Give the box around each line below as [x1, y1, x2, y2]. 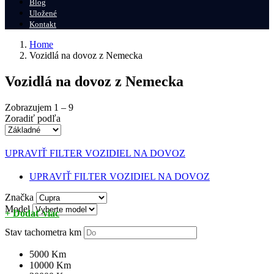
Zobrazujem [5, 102, 54, 113]
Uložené [29, 9, 57, 18]
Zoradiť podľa [5, 113, 61, 124]
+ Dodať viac [5, 207, 59, 218]
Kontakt [29, 20, 56, 29]
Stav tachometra [5, 226, 67, 237]
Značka [5, 191, 34, 202]
